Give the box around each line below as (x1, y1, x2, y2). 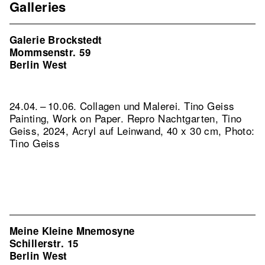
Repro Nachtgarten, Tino (127, 111, 242, 125)
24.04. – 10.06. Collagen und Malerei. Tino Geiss (9, 98, 235, 113)
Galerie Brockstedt (9, 33, 102, 47)
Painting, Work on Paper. (9, 111, 127, 125)
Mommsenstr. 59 (9, 45, 91, 59)
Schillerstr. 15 (9, 236, 79, 250)
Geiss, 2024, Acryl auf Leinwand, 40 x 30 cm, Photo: (9, 123, 255, 138)
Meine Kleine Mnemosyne (9, 224, 135, 238)
